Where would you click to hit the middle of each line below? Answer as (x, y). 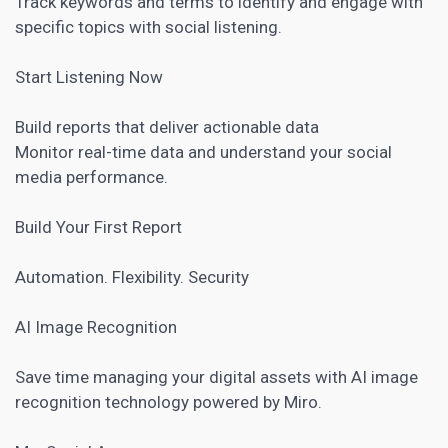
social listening (221, 26)
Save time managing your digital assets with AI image (216, 376)
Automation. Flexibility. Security (132, 276)
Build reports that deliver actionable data (167, 126)
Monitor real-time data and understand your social (203, 151)
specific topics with (90, 26)
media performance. (91, 176)
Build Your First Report (98, 226)
